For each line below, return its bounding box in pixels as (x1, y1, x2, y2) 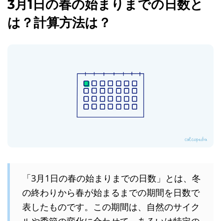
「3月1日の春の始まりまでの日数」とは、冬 (22, 172, 201, 184)
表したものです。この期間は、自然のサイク (22, 200, 200, 213)
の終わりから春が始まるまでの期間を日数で (22, 186, 200, 198)
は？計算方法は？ (7, 15, 111, 31)
